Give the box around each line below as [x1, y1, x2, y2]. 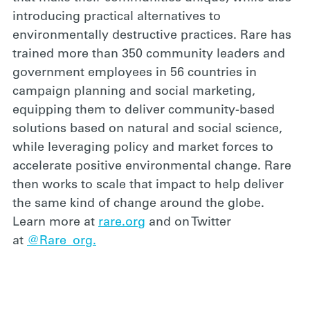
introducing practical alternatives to [12, 11, 221, 24]
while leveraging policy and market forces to [12, 142, 273, 154]
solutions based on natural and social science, [12, 123, 282, 136]
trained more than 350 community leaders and [12, 48, 285, 61]
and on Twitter [145, 217, 231, 229]
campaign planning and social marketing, [12, 86, 255, 98]
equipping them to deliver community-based [12, 104, 275, 117]
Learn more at [12, 217, 98, 229]
